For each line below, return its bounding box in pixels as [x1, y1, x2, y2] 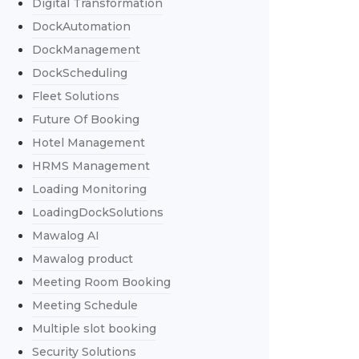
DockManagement [31, 42, 140, 57]
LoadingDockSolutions [31, 205, 163, 220]
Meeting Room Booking [31, 275, 171, 289]
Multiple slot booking [31, 321, 156, 336]
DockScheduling [31, 66, 127, 80]
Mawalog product [31, 252, 133, 266]
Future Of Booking [31, 112, 139, 127]
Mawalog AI [31, 228, 99, 243]
